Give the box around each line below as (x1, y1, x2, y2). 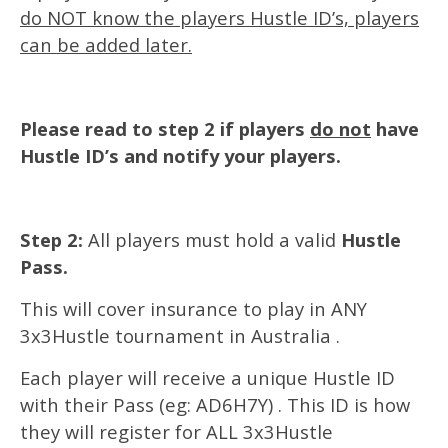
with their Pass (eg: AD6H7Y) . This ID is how (20, 392, 410, 417)
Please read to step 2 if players (20, 116, 310, 141)
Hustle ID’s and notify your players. (20, 143, 341, 168)
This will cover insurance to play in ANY (20, 296, 367, 321)
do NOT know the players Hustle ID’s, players (20, 5, 419, 30)
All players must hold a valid (83, 227, 341, 252)
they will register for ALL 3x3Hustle (20, 419, 333, 444)
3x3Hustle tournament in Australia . (20, 323, 340, 348)
